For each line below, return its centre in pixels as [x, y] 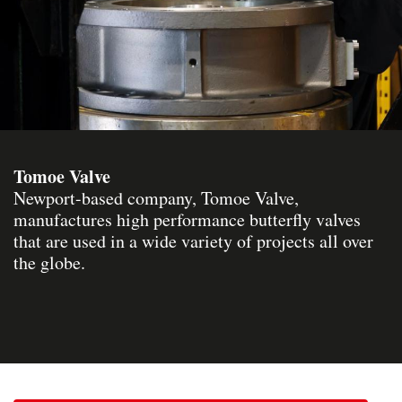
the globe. [49, 262]
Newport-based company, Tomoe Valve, [156, 197]
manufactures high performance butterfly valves [187, 219]
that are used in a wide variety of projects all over [193, 240]
